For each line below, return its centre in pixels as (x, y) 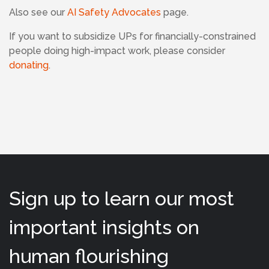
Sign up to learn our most (122, 198)
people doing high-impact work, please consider (117, 51)
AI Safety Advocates (114, 12)
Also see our (38, 12)
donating (29, 65)
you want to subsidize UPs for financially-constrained (137, 36)
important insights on (104, 227)
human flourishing (89, 256)
